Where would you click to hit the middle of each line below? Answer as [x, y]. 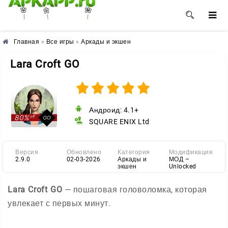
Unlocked [182, 166]
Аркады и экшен [106, 42]
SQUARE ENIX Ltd [118, 122]
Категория [134, 152]
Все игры [60, 42]
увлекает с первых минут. [59, 203]
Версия [27, 152]
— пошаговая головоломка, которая [135, 190]
